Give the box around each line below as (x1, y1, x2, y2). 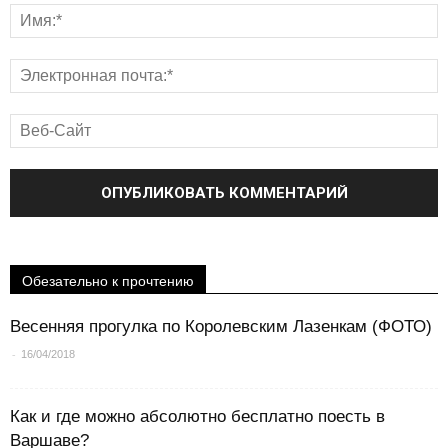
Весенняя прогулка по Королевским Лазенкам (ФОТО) (10, 317, 432, 337)
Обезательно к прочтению (22, 273, 194, 290)
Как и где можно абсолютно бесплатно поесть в (10, 407, 385, 427)
